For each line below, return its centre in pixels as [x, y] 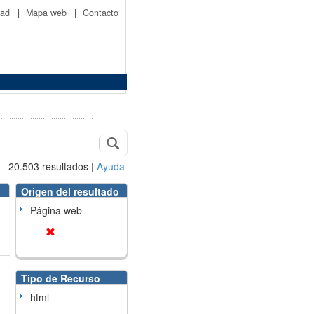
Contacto [101, 13]
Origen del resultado [70, 191]
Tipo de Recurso [60, 278]
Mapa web [48, 13]
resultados [64, 166]
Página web [56, 210]
